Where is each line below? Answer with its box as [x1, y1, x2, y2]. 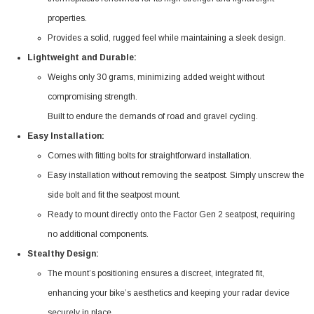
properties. [48, 13, 88, 23]
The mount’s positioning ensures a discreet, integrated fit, [48, 268, 265, 278]
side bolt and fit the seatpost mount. [48, 189, 182, 200]
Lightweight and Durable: [27, 52, 137, 62]
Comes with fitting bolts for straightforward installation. [48, 150, 252, 161]
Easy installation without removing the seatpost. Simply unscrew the [48, 170, 305, 180]
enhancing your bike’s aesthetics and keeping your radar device [48, 287, 290, 298]
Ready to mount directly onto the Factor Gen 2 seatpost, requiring [48, 209, 296, 219]
